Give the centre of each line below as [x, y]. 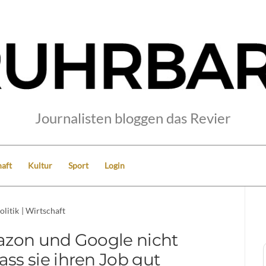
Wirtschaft [46, 210]
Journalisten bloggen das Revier [133, 118]
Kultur [40, 165]
